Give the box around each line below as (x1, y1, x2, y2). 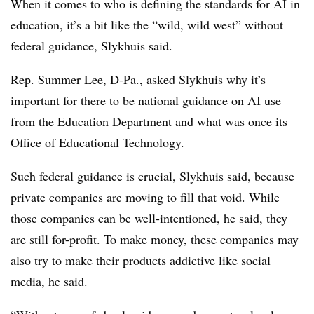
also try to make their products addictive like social (11, 252, 271, 268)
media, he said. (11, 273, 92, 289)
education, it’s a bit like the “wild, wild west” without (11, 16, 283, 33)
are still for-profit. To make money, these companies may (11, 231, 299, 247)
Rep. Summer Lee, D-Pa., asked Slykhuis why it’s (11, 71, 266, 88)
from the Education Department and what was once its (11, 113, 287, 130)
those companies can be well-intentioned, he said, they (11, 210, 287, 226)
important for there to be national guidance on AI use (11, 92, 281, 109)
